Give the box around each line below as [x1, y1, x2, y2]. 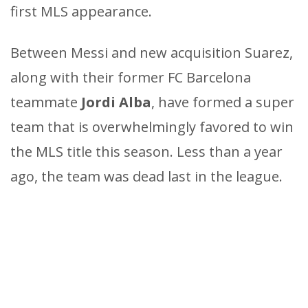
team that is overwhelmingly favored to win [10, 117, 294, 136]
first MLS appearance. [10, 1, 152, 21]
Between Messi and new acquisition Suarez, [10, 43, 293, 62]
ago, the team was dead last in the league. [10, 166, 283, 186]
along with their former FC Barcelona [10, 67, 251, 87]
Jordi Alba [81, 92, 151, 111]
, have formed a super [151, 92, 294, 111]
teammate [10, 92, 81, 111]
